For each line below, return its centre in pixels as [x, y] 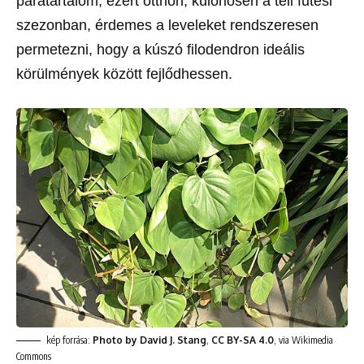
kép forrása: [69, 340]
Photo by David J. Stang [149, 340]
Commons [34, 356]
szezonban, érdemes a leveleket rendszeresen [167, 25]
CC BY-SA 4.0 [243, 340]
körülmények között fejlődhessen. [124, 74]
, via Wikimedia [303, 340]
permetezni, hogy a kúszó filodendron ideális [160, 49]
